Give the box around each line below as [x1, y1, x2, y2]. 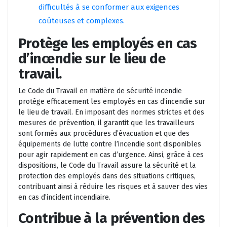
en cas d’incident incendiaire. [18, 193, 110, 202]
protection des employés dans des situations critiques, [18, 172, 196, 181]
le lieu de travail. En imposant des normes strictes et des [18, 108, 204, 117]
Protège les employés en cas [18, 35, 197, 52]
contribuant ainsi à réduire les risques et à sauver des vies [18, 182, 208, 192]
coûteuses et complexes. [39, 16, 125, 26]
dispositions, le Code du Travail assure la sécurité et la [18, 161, 196, 170]
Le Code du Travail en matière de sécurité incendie [18, 87, 182, 96]
